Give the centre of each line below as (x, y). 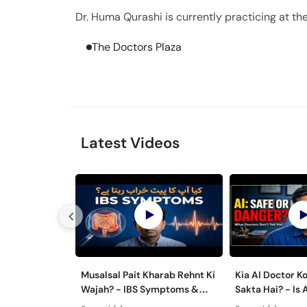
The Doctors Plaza (137, 47)
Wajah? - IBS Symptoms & (140, 289)
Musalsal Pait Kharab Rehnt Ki (148, 274)
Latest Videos (130, 143)
